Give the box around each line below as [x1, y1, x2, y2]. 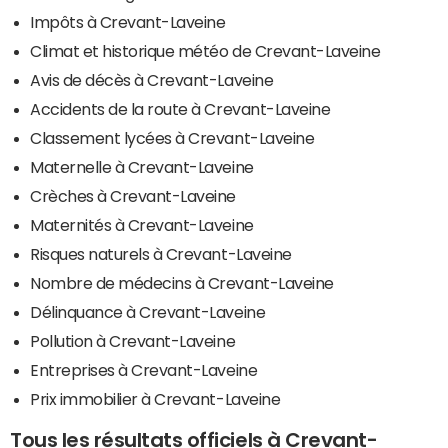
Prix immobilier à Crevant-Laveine [30, 390, 281, 407]
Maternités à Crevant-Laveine [30, 216, 254, 233]
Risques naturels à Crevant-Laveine [30, 245, 292, 262]
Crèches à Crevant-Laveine [30, 187, 236, 204]
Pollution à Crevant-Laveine [30, 332, 236, 349]
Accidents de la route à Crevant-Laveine [30, 100, 331, 117]
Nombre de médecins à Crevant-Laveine [30, 274, 334, 291]
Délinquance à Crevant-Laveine [30, 303, 266, 320]
